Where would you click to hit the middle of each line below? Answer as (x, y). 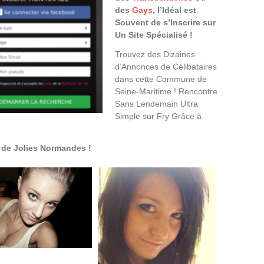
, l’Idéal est (174, 10)
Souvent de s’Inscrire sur (165, 22)
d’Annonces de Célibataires (166, 66)
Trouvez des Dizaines (155, 54)
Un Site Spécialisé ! (154, 34)
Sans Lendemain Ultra (156, 103)
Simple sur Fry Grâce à (158, 116)
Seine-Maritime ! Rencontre (166, 91)
